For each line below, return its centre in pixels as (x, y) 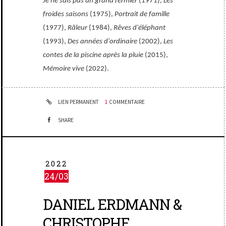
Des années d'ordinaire (103, 42)
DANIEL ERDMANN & (112, 205)
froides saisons (66, 14)
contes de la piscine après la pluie (93, 55)
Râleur (78, 28)
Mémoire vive (64, 69)
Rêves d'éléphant (140, 28)
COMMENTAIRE (127, 102)
